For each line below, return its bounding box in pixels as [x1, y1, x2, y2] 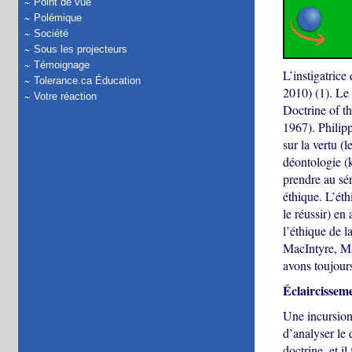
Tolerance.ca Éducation [34, 75, 141, 86]
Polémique [34, 12, 82, 24]
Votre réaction [34, 90, 97, 102]
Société [34, 27, 68, 39]
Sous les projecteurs [34, 43, 127, 55]
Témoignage [34, 59, 90, 71]
